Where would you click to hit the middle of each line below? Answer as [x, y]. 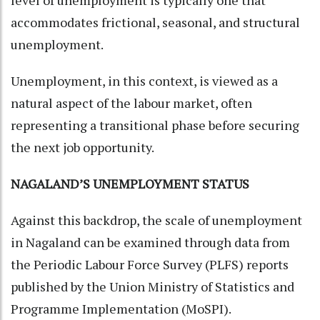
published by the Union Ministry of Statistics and [152, 287]
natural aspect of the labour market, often [131, 103]
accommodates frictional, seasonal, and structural [155, 22]
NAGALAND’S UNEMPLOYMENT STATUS [130, 184]
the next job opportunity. [82, 147]
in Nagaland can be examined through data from [150, 242]
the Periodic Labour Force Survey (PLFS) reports [150, 265]
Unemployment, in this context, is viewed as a [144, 81]
